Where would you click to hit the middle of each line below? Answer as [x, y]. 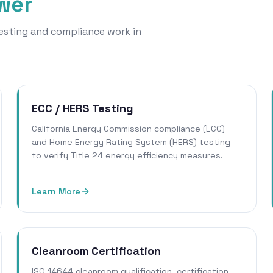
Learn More [56, 192]
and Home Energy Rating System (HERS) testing [131, 142]
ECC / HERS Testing [82, 108]
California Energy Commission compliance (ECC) [128, 129]
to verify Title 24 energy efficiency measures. [127, 156]
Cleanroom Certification [96, 251]
